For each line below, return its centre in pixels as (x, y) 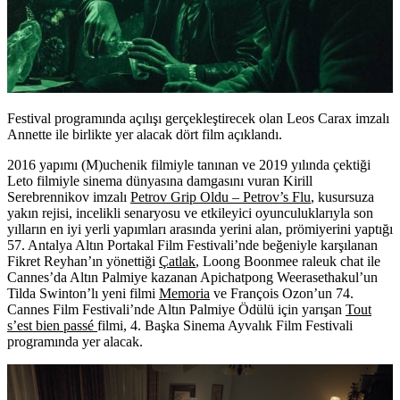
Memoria (184, 293)
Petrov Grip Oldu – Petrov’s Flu (221, 196)
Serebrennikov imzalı (69, 196)
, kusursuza (342, 196)
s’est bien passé (50, 325)
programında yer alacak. (75, 341)
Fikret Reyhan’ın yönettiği (83, 261)
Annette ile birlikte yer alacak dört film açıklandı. (145, 134)
